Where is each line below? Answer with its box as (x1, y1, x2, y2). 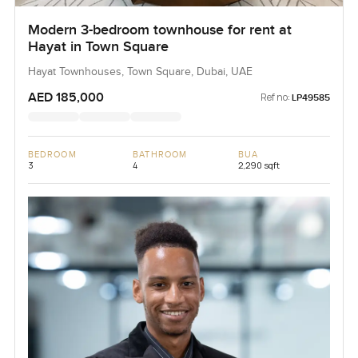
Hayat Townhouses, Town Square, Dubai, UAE (27, 66, 253, 79)
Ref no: (261, 90, 291, 105)
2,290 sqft (237, 159, 280, 172)
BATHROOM (133, 149, 188, 161)
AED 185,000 (27, 89, 104, 106)
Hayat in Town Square (27, 38, 169, 56)
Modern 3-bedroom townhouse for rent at (27, 22, 292, 39)
